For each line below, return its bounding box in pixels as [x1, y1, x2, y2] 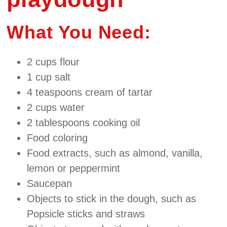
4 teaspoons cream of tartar [27, 86, 153, 98]
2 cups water [27, 101, 85, 113]
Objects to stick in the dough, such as [27, 193, 197, 204]
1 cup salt [27, 71, 71, 83]
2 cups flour [27, 56, 80, 67]
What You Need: [7, 21, 152, 43]
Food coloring [27, 132, 88, 143]
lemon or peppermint [27, 162, 121, 174]
